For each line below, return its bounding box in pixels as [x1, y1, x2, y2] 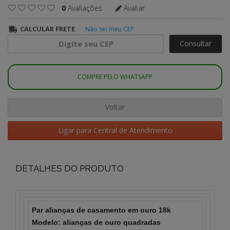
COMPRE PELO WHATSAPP [78, 72, 152, 82]
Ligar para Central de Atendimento [57, 125, 172, 136]
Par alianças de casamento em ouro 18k [32, 205, 171, 214]
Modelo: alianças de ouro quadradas [32, 218, 163, 226]
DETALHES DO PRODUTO [15, 163, 124, 174]
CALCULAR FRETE [20, 24, 75, 34]
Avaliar [122, 3, 145, 13]
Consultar [180, 39, 212, 49]
